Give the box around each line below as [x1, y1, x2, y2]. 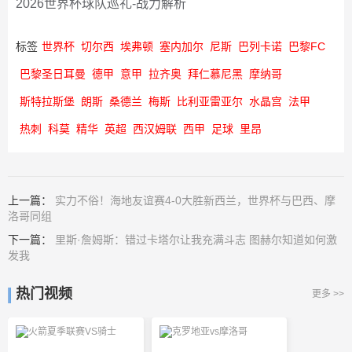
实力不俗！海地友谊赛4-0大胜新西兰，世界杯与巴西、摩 [55, 194, 335, 207]
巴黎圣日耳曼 [20, 68, 86, 81]
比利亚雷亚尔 [177, 95, 243, 108]
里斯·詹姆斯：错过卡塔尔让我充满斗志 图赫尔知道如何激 [55, 233, 337, 247]
